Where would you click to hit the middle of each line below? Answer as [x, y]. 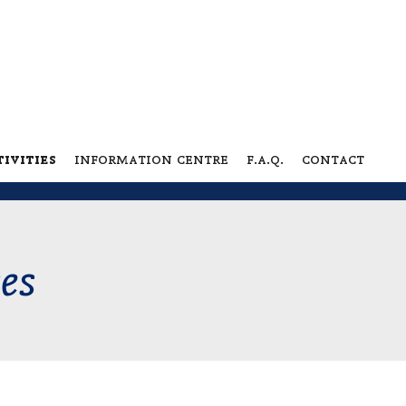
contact [333, 159]
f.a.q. [265, 159]
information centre [151, 159]
